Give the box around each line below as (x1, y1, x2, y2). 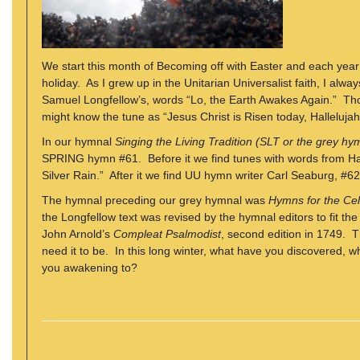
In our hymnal (42, 135, 115, 149)
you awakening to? (42, 261, 137, 275)
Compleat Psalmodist (113, 227, 221, 241)
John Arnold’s (42, 227, 113, 241)
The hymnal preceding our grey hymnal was (42, 194, 268, 207)
